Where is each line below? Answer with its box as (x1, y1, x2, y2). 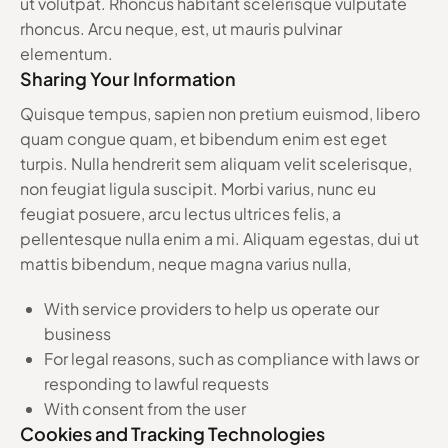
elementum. (20, 42, 113, 64)
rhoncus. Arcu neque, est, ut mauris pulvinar (20, 17, 342, 39)
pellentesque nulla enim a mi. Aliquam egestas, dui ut (20, 227, 419, 249)
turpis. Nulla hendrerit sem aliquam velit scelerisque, (20, 152, 412, 174)
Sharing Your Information (20, 66, 236, 90)
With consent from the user (44, 397, 246, 419)
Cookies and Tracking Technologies (20, 421, 325, 445)
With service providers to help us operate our (44, 297, 379, 319)
